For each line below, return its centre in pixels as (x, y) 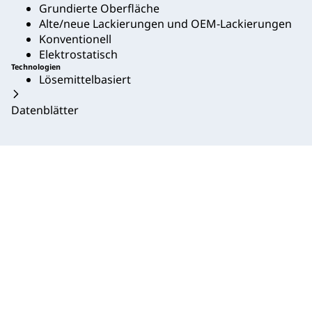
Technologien (36, 67)
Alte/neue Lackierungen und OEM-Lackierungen (165, 24)
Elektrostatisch (78, 55)
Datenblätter (45, 110)
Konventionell (75, 39)
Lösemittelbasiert (85, 80)
